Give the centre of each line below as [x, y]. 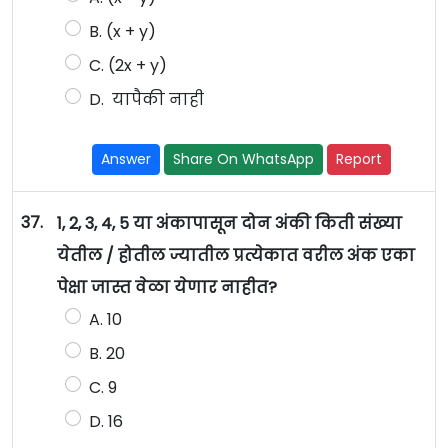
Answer [126, 159]
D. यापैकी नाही [146, 100]
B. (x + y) [122, 32]
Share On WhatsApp [244, 159]
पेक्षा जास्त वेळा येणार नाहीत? [166, 288]
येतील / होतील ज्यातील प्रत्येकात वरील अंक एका [235, 256]
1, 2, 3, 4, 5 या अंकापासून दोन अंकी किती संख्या [229, 224]
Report [359, 159]
